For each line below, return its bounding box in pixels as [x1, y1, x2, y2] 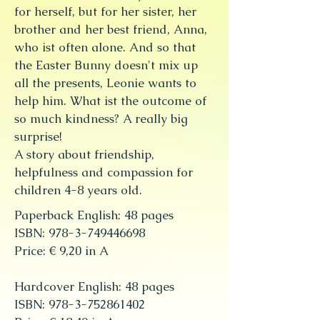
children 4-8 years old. [14, 182, 142, 198]
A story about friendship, [14, 146, 154, 162]
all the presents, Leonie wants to [14, 75, 196, 91]
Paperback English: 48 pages [14, 207, 174, 223]
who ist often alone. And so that [14, 39, 196, 55]
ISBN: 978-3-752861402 [14, 296, 145, 312]
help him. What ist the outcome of [14, 93, 206, 109]
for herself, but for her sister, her [14, 4, 196, 19]
